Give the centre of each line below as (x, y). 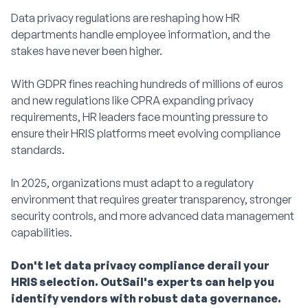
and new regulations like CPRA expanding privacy (132, 100)
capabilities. (42, 232)
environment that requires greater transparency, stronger (151, 199)
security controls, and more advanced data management (153, 216)
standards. (38, 150)
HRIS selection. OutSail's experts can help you (143, 282)
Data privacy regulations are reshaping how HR (125, 18)
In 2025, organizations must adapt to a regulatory (132, 183)
